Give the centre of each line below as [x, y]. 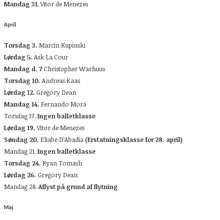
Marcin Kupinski [61, 45]
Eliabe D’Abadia [62, 139]
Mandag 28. [21, 186]
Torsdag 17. [21, 116]
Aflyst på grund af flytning [78, 186]
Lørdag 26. [20, 175]
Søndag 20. [21, 139]
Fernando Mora [63, 104]
